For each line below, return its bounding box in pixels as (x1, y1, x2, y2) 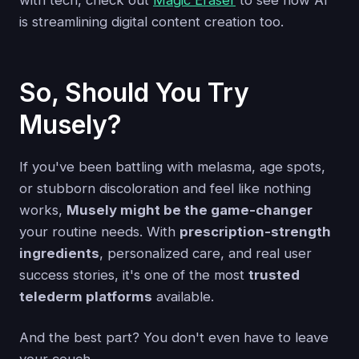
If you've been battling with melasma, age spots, (19, 158, 325, 175)
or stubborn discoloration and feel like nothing (19, 179, 311, 196)
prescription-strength (179, 223, 331, 240)
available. (152, 288, 214, 305)
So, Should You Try (19, 76, 249, 108)
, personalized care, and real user (99, 244, 312, 261)
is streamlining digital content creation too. (19, 14, 284, 30)
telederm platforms (19, 288, 152, 305)
